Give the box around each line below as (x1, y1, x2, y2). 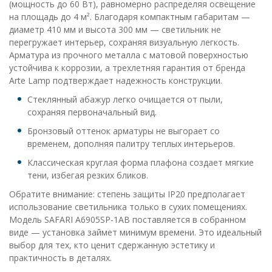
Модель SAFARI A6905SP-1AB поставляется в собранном (9, 214, 246, 225)
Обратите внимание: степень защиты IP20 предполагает (9, 188, 245, 200)
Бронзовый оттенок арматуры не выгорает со (27, 125, 220, 137)
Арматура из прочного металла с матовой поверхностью (9, 49, 248, 61)
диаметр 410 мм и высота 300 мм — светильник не (9, 24, 221, 35)
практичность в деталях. (9, 252, 112, 263)
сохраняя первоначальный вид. (27, 106, 157, 118)
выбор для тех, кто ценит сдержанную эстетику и (9, 239, 215, 251)
